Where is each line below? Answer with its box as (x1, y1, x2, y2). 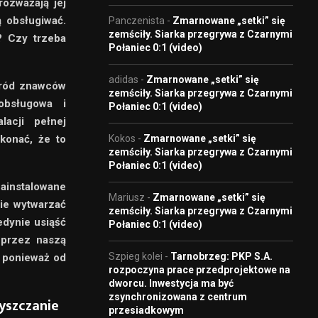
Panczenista (109, 14, 165, 26)
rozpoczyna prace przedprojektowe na (109, 263, 290, 275)
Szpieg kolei (109, 250, 163, 262)
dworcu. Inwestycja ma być (109, 277, 234, 289)
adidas (109, 73, 138, 85)
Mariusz (109, 191, 145, 203)
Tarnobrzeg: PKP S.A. (170, 250, 273, 262)
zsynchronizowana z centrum (109, 290, 247, 302)
